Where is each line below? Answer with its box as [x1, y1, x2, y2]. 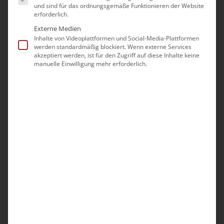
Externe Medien [34, 23, 81, 33]
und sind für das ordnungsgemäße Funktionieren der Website [34, 1, 204, 10]
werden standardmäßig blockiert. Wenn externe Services [34, 42, 191, 51]
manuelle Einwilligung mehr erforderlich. [34, 59, 147, 68]
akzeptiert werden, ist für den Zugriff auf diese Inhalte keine [34, 50, 199, 59]
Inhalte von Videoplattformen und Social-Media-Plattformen [34, 33, 199, 42]
